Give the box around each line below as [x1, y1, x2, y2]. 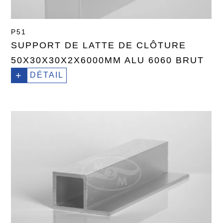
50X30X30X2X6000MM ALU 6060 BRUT [11, 55, 205, 66]
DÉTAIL [30, 71, 64, 80]
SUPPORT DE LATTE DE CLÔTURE [11, 40, 187, 51]
